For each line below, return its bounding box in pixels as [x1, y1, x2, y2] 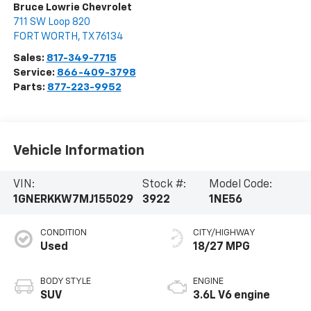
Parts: [12, 82, 47, 93]
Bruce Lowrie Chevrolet [12, 2, 132, 13]
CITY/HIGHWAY [193, 228, 255, 238]
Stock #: [142, 179, 187, 191]
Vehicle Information [12, 143, 144, 158]
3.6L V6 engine [193, 290, 270, 302]
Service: [12, 67, 57, 78]
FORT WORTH [12, 31, 78, 42]
